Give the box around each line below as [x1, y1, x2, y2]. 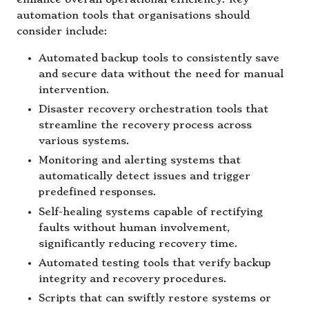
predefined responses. [39, 186, 157, 199]
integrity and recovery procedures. [39, 272, 227, 285]
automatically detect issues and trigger [39, 170, 250, 183]
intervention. [39, 84, 110, 97]
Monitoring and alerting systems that [39, 154, 241, 167]
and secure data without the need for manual [39, 68, 283, 81]
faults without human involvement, [39, 221, 230, 234]
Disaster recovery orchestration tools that [39, 103, 268, 116]
